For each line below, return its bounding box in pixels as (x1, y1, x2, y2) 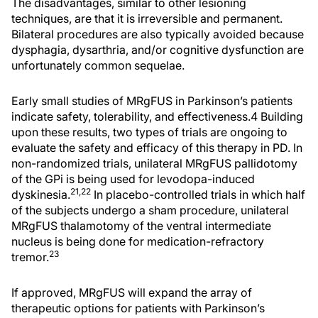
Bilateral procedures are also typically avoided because (11, 27, 304, 42)
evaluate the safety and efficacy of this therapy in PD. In (11, 141, 302, 155)
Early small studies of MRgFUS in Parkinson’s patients (11, 94, 292, 109)
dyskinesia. (11, 187, 70, 202)
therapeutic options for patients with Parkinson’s (11, 301, 265, 316)
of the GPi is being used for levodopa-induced (11, 172, 255, 187)
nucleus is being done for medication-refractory (11, 234, 264, 249)
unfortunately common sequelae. (11, 58, 185, 73)
